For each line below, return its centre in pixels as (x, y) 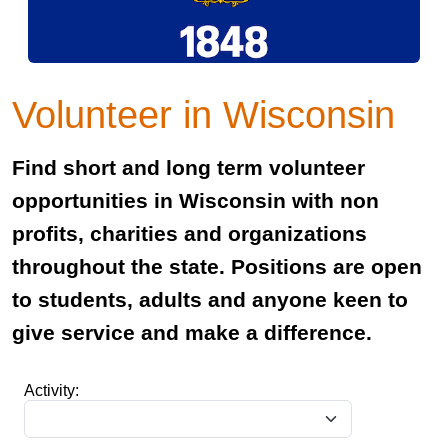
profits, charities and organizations (189, 233)
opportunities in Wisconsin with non (195, 200)
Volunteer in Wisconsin (203, 114)
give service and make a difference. (195, 332)
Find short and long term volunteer (188, 167)
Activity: (51, 390)
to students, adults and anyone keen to (210, 299)
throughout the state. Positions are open (217, 266)
